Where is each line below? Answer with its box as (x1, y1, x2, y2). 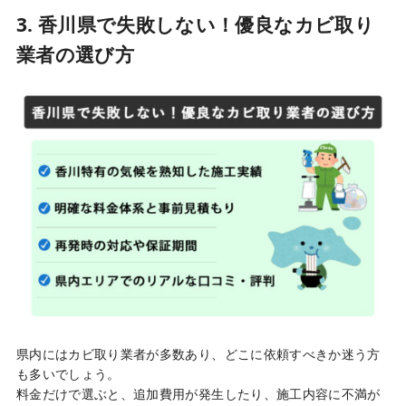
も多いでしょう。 (15, 364, 121, 382)
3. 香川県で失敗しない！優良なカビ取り (15, 12, 374, 38)
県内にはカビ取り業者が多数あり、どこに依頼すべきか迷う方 (15, 344, 381, 362)
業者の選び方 (15, 42, 135, 68)
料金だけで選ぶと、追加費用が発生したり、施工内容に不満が (15, 384, 381, 402)
